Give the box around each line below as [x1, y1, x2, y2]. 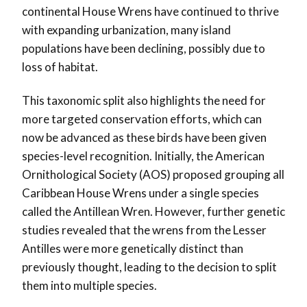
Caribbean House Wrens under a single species [22, 186, 259, 201]
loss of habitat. [22, 60, 100, 75]
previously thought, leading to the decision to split [22, 260, 277, 275]
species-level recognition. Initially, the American [22, 149, 265, 164]
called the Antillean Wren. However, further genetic [22, 204, 285, 219]
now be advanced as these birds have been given [22, 130, 267, 145]
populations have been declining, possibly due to [22, 41, 265, 56]
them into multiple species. [22, 278, 157, 293]
